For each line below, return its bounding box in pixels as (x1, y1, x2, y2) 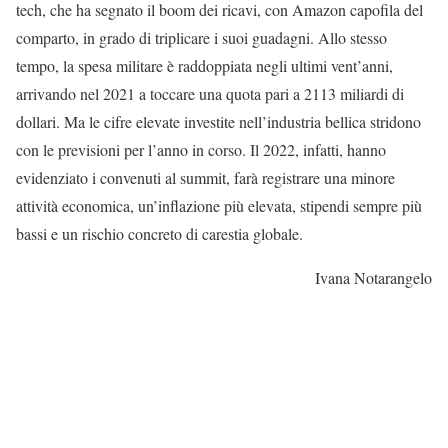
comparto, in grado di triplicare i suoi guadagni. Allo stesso (16, 27, 387, 49)
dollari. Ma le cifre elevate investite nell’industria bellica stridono (16, 111, 421, 133)
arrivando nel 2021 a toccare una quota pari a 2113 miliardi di (16, 83, 404, 105)
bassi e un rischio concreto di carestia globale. (16, 223, 303, 245)
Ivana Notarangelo (315, 267, 432, 289)
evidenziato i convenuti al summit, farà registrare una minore (16, 167, 395, 189)
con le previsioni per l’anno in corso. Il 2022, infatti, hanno (16, 139, 386, 161)
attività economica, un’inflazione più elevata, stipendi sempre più (16, 195, 422, 217)
